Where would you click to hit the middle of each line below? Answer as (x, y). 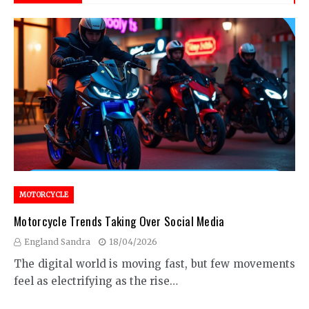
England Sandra (57, 241)
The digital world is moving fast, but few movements (154, 263)
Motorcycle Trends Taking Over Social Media (119, 221)
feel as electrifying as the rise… (96, 281)
